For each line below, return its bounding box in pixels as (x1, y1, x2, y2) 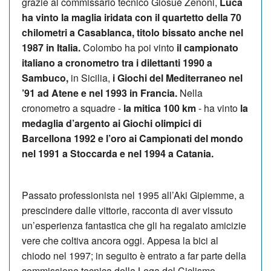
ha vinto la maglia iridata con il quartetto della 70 (22, 10, 241, 24)
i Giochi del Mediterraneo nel (113, 70, 243, 85)
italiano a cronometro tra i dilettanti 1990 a (22, 55, 212, 70)
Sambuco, (22, 70, 68, 85)
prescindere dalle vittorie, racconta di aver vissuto (22, 203, 233, 217)
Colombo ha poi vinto (80, 40, 177, 54)
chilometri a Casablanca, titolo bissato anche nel (22, 25, 243, 39)
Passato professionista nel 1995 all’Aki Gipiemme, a (22, 188, 244, 202)
